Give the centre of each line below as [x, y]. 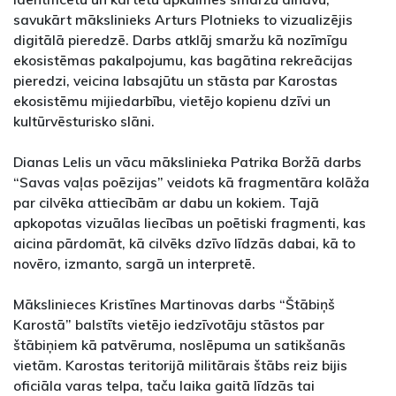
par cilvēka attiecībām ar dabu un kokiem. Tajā [166, 202]
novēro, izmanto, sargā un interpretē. [134, 263]
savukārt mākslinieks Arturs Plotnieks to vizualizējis [183, 19]
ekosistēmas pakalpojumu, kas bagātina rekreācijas [183, 60]
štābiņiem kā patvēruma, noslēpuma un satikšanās [179, 344]
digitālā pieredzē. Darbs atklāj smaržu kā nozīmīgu [180, 39]
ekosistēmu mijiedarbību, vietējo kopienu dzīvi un [172, 100]
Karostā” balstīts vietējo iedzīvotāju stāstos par [169, 324]
